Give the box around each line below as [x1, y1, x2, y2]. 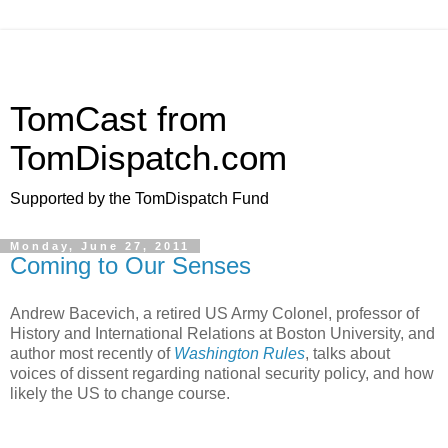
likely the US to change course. [10, 384, 230, 402]
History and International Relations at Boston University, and [10, 324, 435, 342]
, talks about [305, 344, 390, 362]
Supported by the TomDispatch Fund [10, 190, 269, 207]
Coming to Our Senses [10, 252, 251, 279]
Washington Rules [174, 344, 305, 362]
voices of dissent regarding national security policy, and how [10, 364, 434, 382]
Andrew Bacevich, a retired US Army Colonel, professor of [10, 304, 419, 322]
